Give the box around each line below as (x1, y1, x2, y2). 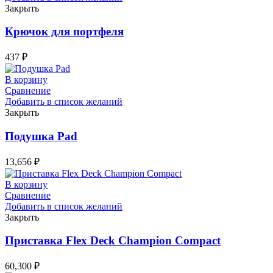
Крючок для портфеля (5, 25, 124, 38)
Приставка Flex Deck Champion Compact (5, 234, 221, 247)
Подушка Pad (5, 129, 77, 143)
